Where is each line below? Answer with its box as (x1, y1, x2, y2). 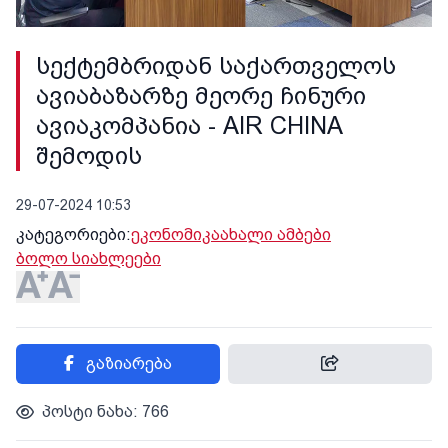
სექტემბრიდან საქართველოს (36, 52, 396, 81)
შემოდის (36, 142, 142, 171)
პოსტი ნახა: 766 (42, 402, 169, 422)
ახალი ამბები (220, 225, 331, 245)
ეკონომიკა (131, 225, 220, 245)
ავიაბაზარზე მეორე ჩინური (36, 82, 366, 111)
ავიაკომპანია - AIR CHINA (36, 112, 343, 141)
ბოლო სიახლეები (16, 249, 161, 269)
